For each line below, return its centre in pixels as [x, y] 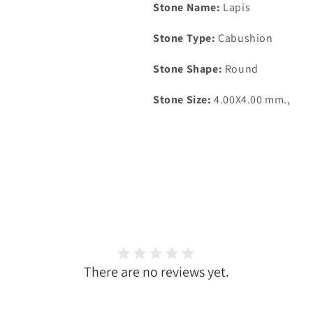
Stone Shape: [189, 68]
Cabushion [246, 38]
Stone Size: [182, 99]
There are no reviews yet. [156, 271]
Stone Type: [184, 38]
